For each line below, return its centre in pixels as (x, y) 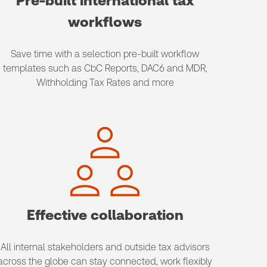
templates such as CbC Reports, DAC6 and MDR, (105, 68)
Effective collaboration (105, 215)
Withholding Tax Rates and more (105, 83)
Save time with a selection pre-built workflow (105, 54)
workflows (105, 22)
